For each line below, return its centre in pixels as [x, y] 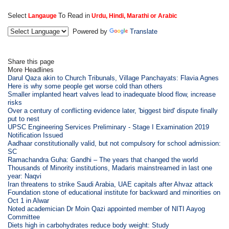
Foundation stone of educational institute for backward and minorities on [114, 192]
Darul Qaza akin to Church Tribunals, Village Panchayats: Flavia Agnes [113, 78]
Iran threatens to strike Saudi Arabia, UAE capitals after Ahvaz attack [111, 184]
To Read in [74, 15]
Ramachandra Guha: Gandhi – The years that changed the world [103, 159]
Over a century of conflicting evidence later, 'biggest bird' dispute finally [113, 110]
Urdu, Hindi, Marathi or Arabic [134, 16]
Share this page [31, 61]
